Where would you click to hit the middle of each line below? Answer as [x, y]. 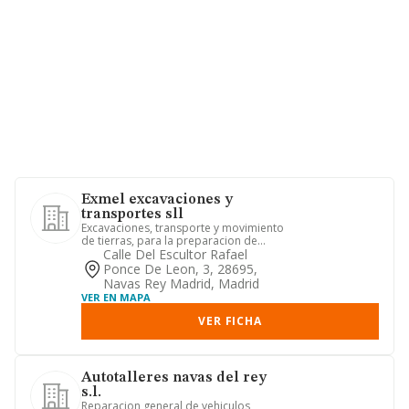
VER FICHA [230, 321]
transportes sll [132, 215]
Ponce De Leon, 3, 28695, [180, 269]
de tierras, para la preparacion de [169, 241]
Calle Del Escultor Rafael [175, 254]
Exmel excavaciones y [157, 200]
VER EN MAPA [116, 297]
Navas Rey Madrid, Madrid [181, 283]
